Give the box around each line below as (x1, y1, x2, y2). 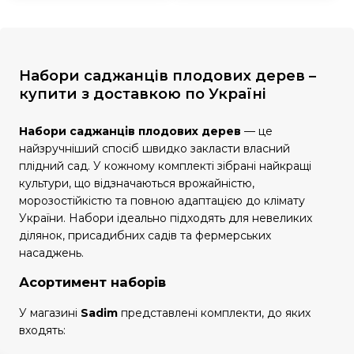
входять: (19, 322, 66, 337)
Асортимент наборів (19, 274, 166, 291)
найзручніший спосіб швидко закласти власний (19, 141, 290, 156)
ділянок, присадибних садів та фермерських (19, 228, 271, 243)
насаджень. (19, 246, 84, 260)
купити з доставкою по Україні (19, 85, 266, 103)
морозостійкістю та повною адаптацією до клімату (19, 194, 305, 208)
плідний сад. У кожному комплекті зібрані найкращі (19, 159, 311, 173)
